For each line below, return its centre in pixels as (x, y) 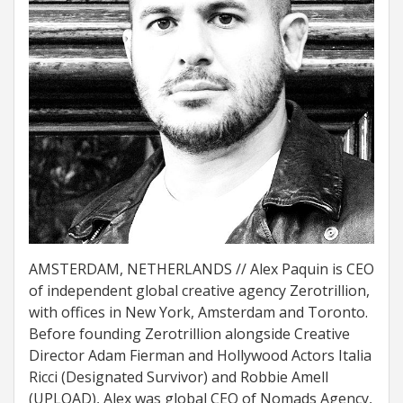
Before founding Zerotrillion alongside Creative (189, 334)
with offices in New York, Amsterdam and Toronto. (198, 312)
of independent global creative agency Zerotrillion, (199, 291)
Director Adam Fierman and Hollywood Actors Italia (200, 355)
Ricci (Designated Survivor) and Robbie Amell (179, 377)
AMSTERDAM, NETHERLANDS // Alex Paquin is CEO (201, 269)
